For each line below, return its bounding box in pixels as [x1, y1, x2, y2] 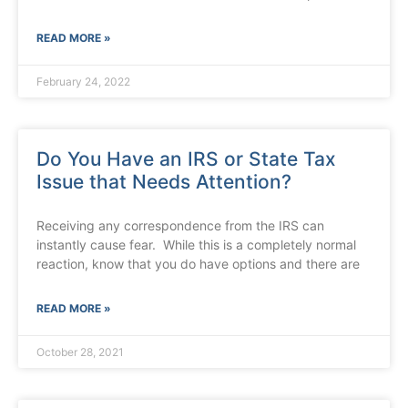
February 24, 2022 [36, 75, 130, 89]
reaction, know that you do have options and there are [36, 256, 360, 272]
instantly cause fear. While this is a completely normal [36, 237, 356, 253]
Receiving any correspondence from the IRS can [36, 218, 324, 234]
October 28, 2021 [36, 345, 124, 360]
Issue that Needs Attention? [36, 170, 291, 194]
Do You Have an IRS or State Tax [36, 148, 336, 171]
